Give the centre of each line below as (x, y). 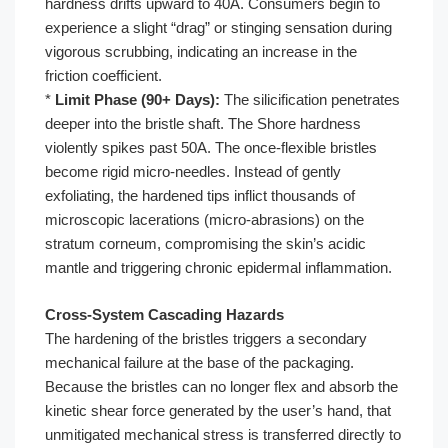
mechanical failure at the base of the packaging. (199, 362)
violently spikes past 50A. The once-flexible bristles (211, 147)
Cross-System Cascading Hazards (164, 314)
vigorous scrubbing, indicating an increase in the (201, 51)
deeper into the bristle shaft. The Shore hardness (203, 123)
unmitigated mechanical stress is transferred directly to (223, 434)
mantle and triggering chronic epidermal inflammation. (218, 267)
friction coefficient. (103, 75)
